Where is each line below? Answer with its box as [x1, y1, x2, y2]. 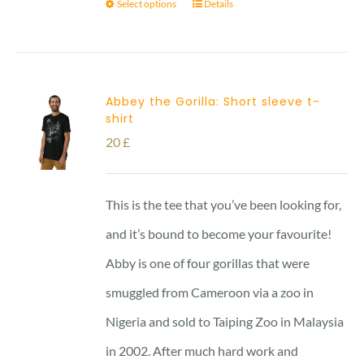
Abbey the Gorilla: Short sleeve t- [106, 93, 321, 110]
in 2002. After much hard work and [106, 342, 299, 358]
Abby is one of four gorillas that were [106, 254, 310, 271]
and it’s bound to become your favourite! [106, 225, 332, 241]
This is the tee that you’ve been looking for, [106, 196, 342, 212]
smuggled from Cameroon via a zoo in [106, 284, 314, 300]
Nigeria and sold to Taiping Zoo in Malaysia [106, 313, 344, 329]
